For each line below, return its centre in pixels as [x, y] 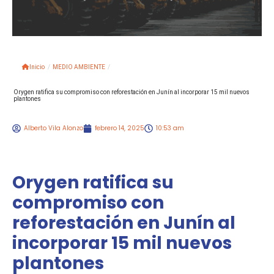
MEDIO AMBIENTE [79, 67]
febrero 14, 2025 [120, 128]
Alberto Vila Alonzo [54, 128]
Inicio [37, 67]
